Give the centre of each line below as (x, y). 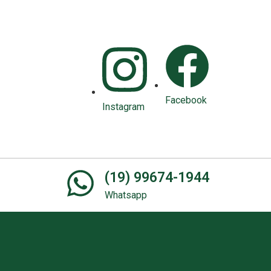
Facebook (186, 100)
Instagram (123, 107)
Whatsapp (126, 195)
